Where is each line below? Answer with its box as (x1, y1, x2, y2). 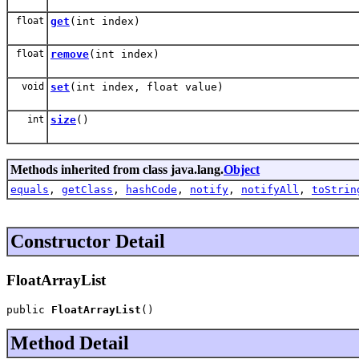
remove (50, 47, 89, 60)
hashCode (126, 183, 177, 196)
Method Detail (10, 333, 129, 354)
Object (224, 162, 260, 176)
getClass (62, 183, 113, 196)
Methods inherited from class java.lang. (10, 162, 224, 176)
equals (10, 183, 49, 196)
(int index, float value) (70, 80, 224, 93)
